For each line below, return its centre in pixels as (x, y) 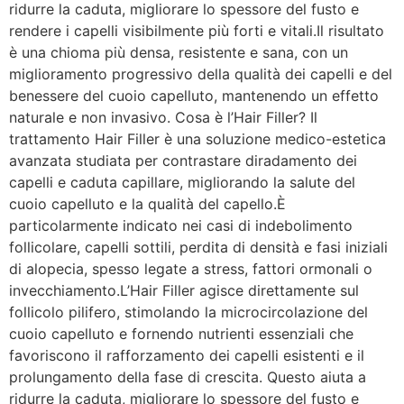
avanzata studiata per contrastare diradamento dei (183, 161)
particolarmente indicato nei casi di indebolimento (181, 225)
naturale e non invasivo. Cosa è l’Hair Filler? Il (163, 117)
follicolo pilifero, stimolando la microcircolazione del (188, 312)
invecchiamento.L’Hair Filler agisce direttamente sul (184, 290)
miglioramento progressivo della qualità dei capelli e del (201, 74)
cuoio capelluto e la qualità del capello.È (147, 204)
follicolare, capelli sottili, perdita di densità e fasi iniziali (198, 247)
